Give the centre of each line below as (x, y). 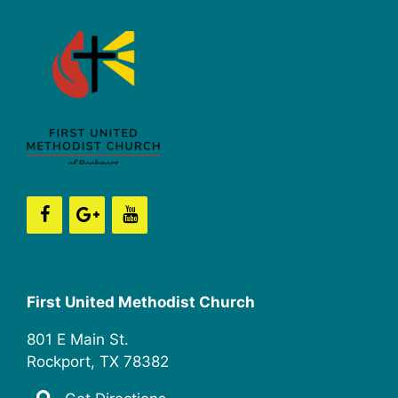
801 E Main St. (78, 339)
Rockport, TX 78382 (98, 361)
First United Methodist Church (141, 302)
